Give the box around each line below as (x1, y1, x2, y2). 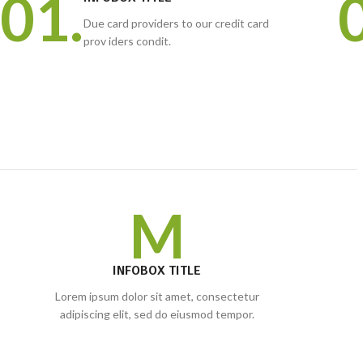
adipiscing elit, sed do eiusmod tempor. (59, 307, 254, 321)
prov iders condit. (83, 34, 171, 48)
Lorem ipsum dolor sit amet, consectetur (54, 289, 259, 303)
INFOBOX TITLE (113, 263, 202, 279)
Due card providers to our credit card (83, 16, 269, 30)
